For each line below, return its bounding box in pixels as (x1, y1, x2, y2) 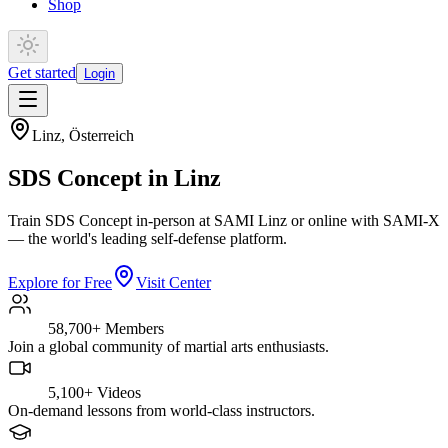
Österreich (69, 127, 134, 144)
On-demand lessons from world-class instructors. (8, 401, 315, 419)
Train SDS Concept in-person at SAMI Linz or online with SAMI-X (8, 211, 440, 229)
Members (105, 319, 164, 337)
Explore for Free (8, 273, 112, 291)
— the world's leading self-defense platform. (8, 229, 287, 247)
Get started (8, 64, 76, 81)
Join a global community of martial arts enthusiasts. (8, 337, 329, 355)
